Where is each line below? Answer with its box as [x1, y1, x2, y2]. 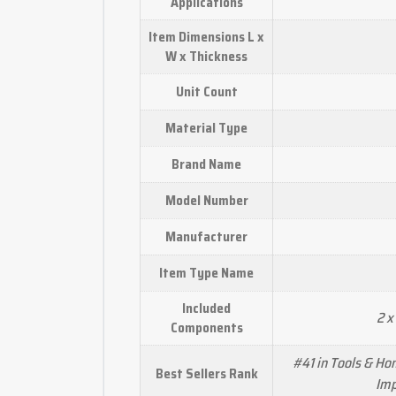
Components [170, 316, 243, 339]
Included [182, 297, 231, 319]
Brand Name [171, 153, 241, 175]
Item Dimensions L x [148, 26, 264, 48]
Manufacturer [165, 225, 247, 247]
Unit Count [175, 80, 238, 103]
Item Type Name [159, 262, 254, 284]
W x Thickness [165, 45, 247, 67]
